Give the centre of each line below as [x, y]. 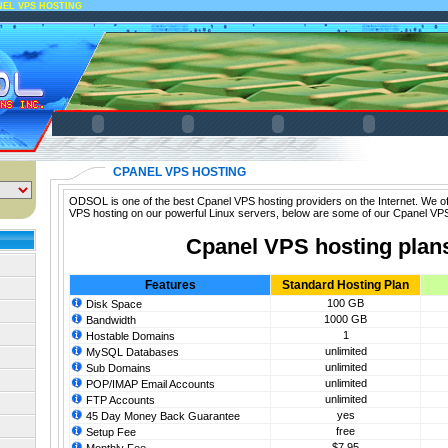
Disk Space [112, 304]
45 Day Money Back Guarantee [161, 416]
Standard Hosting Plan [345, 285]
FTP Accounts [119, 400]
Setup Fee [109, 432]
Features [170, 285]
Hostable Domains [129, 336]
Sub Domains [117, 368]
